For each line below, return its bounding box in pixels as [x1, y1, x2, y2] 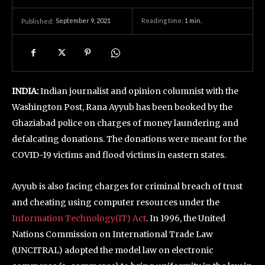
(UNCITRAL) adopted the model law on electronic [12, 245, 214, 256]
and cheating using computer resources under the [12, 197, 219, 208]
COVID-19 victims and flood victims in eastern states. [12, 150, 226, 160]
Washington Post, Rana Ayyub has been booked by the [12, 102, 232, 112]
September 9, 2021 [56, 17, 111, 25]
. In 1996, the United [146, 213, 225, 224]
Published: [21, 17, 54, 25]
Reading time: [141, 17, 185, 25]
